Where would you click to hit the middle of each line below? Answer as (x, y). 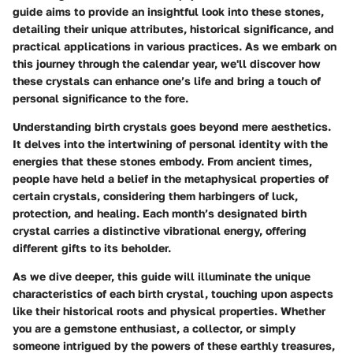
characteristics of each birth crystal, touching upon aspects (173, 293)
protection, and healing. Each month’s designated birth (160, 213)
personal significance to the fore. (100, 98)
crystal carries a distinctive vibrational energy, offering (160, 230)
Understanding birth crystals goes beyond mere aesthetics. (172, 126)
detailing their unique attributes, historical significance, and (173, 28)
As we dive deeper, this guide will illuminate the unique (162, 276)
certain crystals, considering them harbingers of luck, (155, 195)
